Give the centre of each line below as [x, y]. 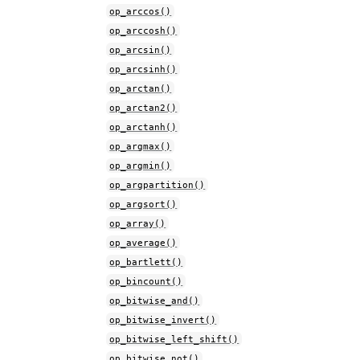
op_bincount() [146, 281]
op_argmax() [141, 146]
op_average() [143, 243]
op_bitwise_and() [155, 301]
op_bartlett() [146, 262]
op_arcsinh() [143, 69]
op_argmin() [141, 166]
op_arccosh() [143, 31]
